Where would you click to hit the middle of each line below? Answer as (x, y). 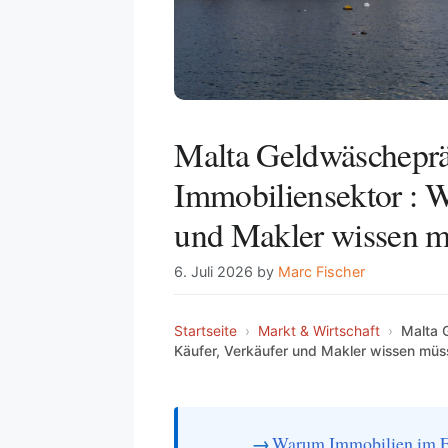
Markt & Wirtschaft (319, 330)
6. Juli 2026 (214, 271)
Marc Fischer (322, 271)
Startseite (206, 330)
